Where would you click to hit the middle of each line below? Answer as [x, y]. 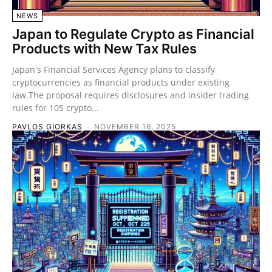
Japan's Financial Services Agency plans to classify [114, 69]
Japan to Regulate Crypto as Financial [133, 34]
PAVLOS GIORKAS [47, 126]
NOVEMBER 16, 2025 [135, 126]
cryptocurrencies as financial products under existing [121, 82]
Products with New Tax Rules [104, 48]
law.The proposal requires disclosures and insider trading [131, 95]
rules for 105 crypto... [56, 107]
